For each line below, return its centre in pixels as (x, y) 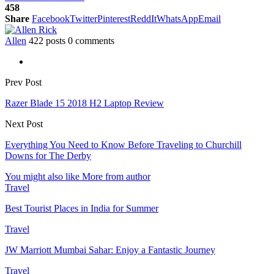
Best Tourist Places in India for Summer (82, 208)
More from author (116, 176)
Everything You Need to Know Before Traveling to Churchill (123, 144)
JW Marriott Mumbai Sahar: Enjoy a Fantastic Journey (110, 250)
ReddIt (143, 18)
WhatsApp (177, 18)
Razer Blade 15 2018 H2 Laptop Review (84, 103)
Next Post (24, 124)
